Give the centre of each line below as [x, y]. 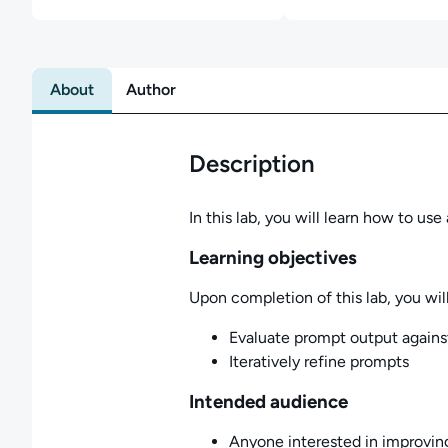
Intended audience [268, 401]
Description [251, 163]
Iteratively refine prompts [318, 361]
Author [151, 89]
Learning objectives [272, 257]
